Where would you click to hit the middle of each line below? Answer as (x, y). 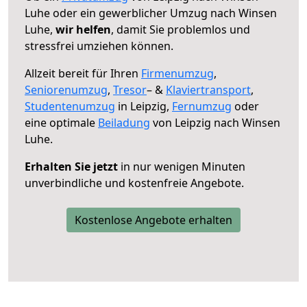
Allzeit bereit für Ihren (83, 73)
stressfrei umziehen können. (99, 46)
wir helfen (83, 29)
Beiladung (124, 122)
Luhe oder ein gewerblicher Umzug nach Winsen (151, 13)
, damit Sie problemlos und (181, 29)
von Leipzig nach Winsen (215, 122)
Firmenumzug (177, 73)
